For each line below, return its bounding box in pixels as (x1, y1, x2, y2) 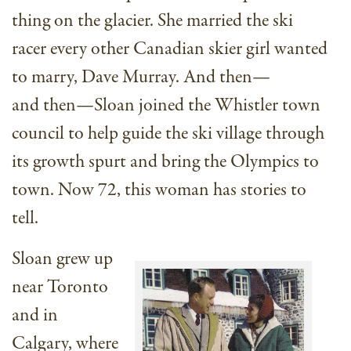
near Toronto (12, 274, 108, 301)
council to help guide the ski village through (12, 121, 324, 147)
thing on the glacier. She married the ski (12, 8, 293, 34)
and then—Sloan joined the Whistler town (12, 92, 320, 119)
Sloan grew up (12, 246, 113, 273)
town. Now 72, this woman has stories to (12, 177, 306, 204)
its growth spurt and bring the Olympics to (12, 149, 319, 175)
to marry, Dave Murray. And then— (12, 64, 270, 91)
